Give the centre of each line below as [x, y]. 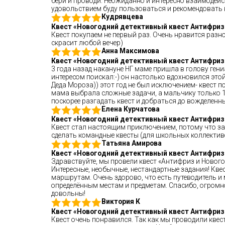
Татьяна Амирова [132, 143]
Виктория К [121, 201]
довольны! [68, 193]
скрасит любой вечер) [87, 43]
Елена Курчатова [131, 109]
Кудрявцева [122, 17]
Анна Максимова [130, 51]
